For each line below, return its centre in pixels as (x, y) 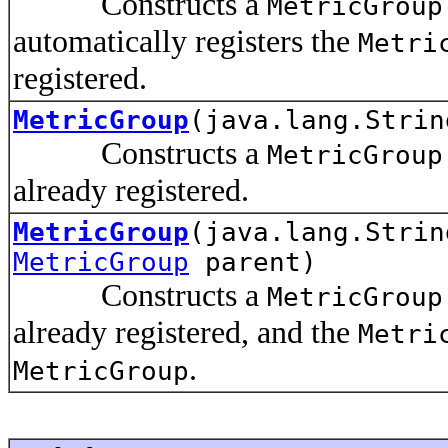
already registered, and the (185, 331)
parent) (253, 261)
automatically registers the (185, 40)
